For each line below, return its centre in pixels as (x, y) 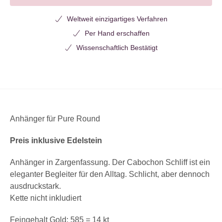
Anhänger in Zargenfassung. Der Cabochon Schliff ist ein (110, 162)
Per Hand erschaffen (117, 33)
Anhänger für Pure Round (55, 118)
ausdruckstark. (35, 186)
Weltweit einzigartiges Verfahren (117, 19)
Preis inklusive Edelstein (56, 140)
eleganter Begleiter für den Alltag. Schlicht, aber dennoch (110, 174)
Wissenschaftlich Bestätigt (117, 47)
